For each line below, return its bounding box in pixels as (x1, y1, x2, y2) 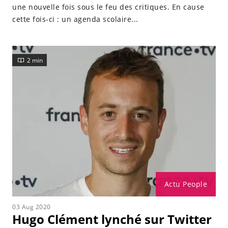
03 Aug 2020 (12, 203, 51, 211)
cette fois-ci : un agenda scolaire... (12, 14, 138, 24)
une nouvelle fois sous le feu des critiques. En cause (12, 2, 205, 12)
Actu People (164, 179, 207, 189)
